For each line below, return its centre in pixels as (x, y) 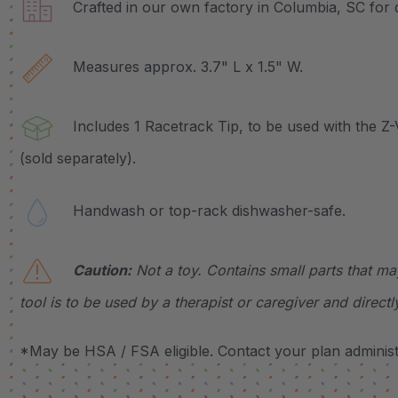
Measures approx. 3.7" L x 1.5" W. (179, 67)
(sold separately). (78, 158)
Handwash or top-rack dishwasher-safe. (200, 211)
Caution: (102, 271)
